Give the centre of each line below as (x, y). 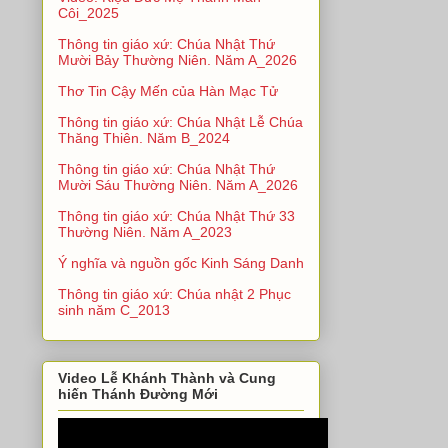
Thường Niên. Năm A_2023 (145, 231)
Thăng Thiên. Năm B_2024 (144, 137)
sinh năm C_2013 (114, 309)
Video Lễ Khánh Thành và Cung (167, 377)
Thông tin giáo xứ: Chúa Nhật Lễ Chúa (180, 121)
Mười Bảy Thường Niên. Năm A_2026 (177, 59)
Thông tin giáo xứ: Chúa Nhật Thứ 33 (176, 215)
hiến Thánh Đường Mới (138, 393)
